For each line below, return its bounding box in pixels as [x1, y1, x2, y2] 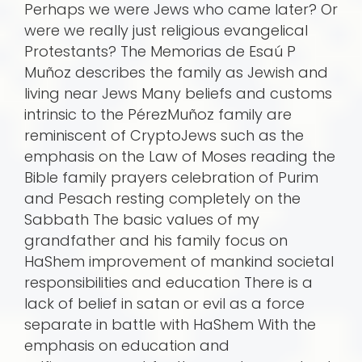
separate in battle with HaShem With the [24, 314, 316, 335]
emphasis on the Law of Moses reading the [24, 146, 335, 167]
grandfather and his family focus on [24, 230, 288, 251]
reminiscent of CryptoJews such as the [24, 125, 304, 146]
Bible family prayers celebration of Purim [24, 167, 318, 188]
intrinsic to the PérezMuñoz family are [24, 104, 292, 125]
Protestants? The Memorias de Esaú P [24, 41, 296, 62]
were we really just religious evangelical [24, 20, 308, 41]
